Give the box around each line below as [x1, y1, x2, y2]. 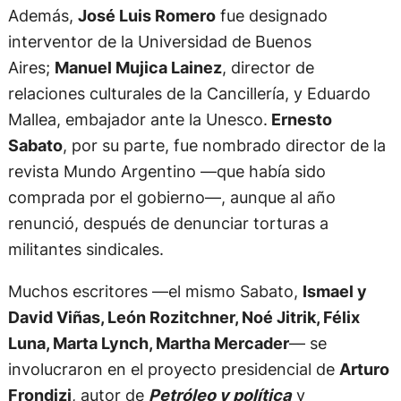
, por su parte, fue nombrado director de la [62, 135, 386, 156]
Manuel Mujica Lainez [54, 57, 222, 78]
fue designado [215, 5, 328, 26]
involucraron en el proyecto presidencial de [7, 359, 339, 380]
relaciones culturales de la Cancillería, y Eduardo [7, 83, 371, 104]
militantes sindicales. [7, 239, 164, 260]
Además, [7, 5, 78, 26]
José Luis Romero [77, 5, 216, 26]
